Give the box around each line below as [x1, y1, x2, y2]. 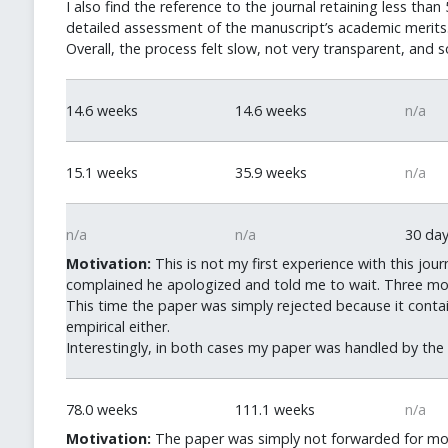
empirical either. [65, 317, 170, 336]
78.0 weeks [65, 400, 138, 419]
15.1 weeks [65, 163, 138, 182]
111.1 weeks [235, 400, 316, 419]
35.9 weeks [235, 163, 308, 182]
